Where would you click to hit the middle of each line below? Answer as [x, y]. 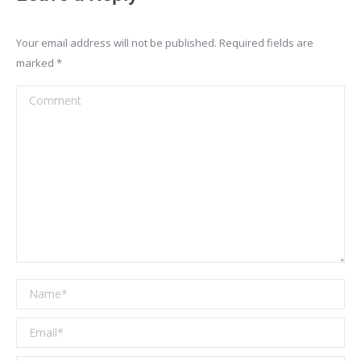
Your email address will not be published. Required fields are [165, 43]
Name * [41, 290]
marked [36, 63]
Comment [47, 97]
